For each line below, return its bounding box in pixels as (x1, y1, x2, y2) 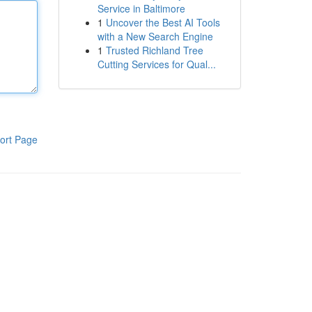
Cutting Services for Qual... (97, 57, 216, 71)
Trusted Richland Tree (105, 43, 203, 57)
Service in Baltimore (97, 1, 185, 15)
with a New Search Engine (97, 29, 213, 43)
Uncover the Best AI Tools (105, 15, 220, 29)
